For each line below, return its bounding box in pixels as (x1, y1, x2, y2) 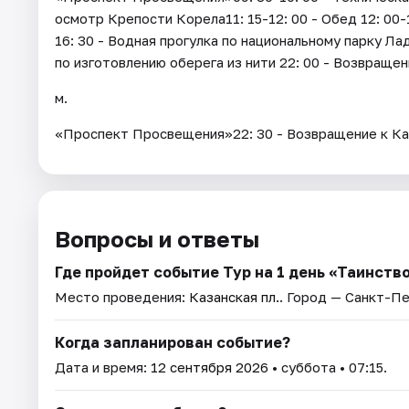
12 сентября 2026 (151, 359, 268, 376)
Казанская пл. (189, 288, 279, 306)
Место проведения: (55, 288, 189, 306)
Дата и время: (55, 359, 151, 376)
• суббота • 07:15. (268, 359, 387, 376)
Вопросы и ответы (55, 225, 259, 253)
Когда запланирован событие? (55, 333, 290, 352)
